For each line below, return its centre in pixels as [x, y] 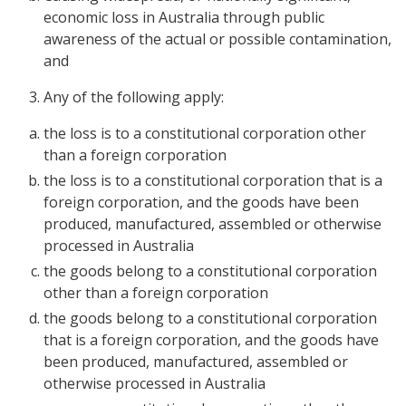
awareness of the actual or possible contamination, [217, 39]
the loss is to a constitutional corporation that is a [213, 180]
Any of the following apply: [134, 97]
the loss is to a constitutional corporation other [205, 133]
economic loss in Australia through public [184, 17]
